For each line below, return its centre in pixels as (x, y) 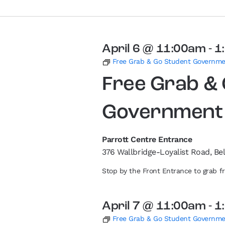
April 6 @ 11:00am (154, 49)
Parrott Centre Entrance (147, 139)
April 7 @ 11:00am (154, 206)
